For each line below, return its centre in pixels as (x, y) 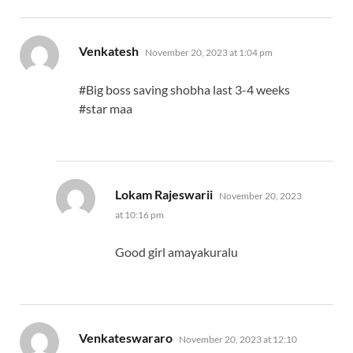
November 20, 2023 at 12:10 (238, 340)
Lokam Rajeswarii (164, 195)
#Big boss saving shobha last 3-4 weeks (184, 90)
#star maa (106, 109)
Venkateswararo (126, 338)
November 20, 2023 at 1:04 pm (209, 53)
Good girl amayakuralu (176, 252)
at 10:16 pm (139, 215)
